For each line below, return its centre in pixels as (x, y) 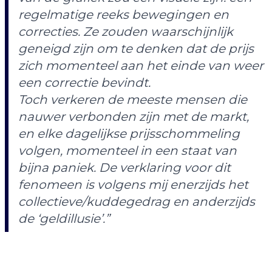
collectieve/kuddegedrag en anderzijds (137, 202)
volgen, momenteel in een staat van (127, 151)
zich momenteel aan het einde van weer (141, 66)
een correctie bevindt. (84, 83)
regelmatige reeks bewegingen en (124, 15)
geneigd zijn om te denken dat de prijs (136, 49)
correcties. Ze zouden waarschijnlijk (126, 32)
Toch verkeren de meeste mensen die (133, 100)
